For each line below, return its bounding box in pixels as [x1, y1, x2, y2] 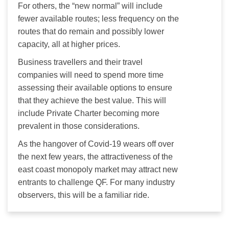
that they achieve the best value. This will [18, 96, 168, 105]
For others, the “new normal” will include [18, 1, 165, 10]
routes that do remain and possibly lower [18, 27, 166, 36]
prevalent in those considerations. [18, 121, 140, 130]
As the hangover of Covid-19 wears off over [18, 139, 176, 148]
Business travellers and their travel [18, 57, 145, 66]
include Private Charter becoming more [18, 108, 162, 118]
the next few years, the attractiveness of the [18, 152, 175, 161]
